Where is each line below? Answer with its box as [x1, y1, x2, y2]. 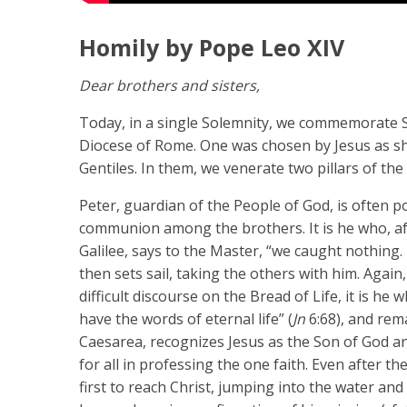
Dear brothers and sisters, [79, 75, 260, 96]
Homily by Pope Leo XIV [79, 32, 344, 64]
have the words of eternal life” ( [79, 309, 293, 330]
